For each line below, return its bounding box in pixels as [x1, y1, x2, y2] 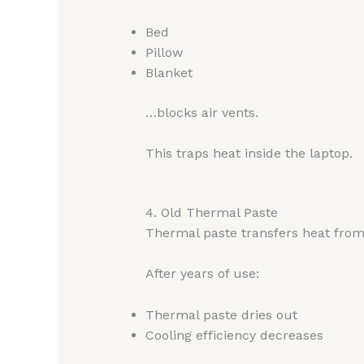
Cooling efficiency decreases [145, 327, 323, 343]
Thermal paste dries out [145, 306, 297, 323]
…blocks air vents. [145, 104, 258, 120]
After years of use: [145, 266, 259, 282]
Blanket [145, 64, 193, 80]
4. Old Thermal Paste [145, 204, 278, 220]
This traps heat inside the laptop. [145, 145, 353, 162]
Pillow [145, 44, 183, 60]
